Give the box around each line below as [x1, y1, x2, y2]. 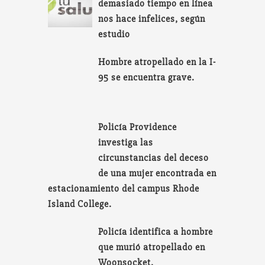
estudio [98, 28, 131, 40]
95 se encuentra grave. [98, 71, 195, 83]
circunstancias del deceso [98, 152, 209, 164]
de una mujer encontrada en [98, 167, 217, 180]
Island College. [47, 198, 112, 211]
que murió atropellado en [98, 241, 206, 254]
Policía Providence [98, 121, 177, 134]
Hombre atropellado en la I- [98, 56, 216, 68]
